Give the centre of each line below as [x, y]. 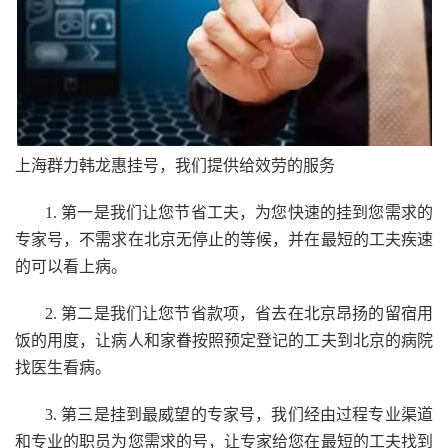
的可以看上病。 [71, 266]
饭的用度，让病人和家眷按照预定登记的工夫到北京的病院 [224, 340]
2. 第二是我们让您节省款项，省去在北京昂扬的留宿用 [239, 313]
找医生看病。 [63, 367]
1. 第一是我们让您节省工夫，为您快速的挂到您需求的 [239, 212]
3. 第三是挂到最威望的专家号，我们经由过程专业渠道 [239, 414]
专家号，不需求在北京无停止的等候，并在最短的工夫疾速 [224, 239]
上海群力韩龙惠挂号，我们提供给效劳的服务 [175, 165]
